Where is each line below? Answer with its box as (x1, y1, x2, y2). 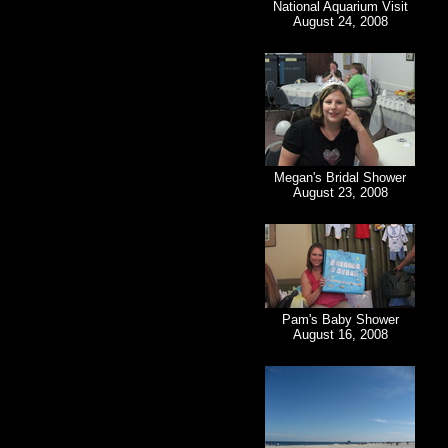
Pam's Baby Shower (281, 312, 399, 328)
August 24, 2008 (292, 14, 388, 30)
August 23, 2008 (292, 185, 388, 201)
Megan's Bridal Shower (274, 170, 406, 186)
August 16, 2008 (292, 327, 388, 343)
